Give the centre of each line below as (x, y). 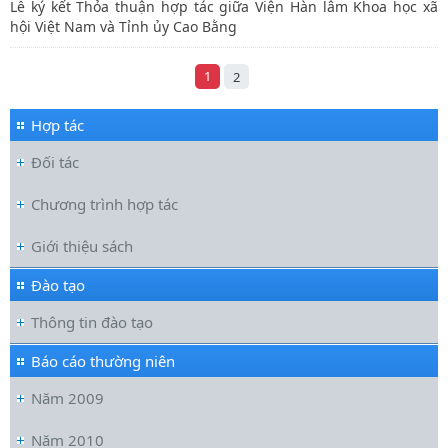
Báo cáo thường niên (103, 361)
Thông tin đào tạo (92, 322)
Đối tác (55, 162)
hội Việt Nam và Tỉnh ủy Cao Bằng (123, 27)
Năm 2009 (67, 398)
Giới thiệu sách (82, 246)
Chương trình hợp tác (104, 204)
